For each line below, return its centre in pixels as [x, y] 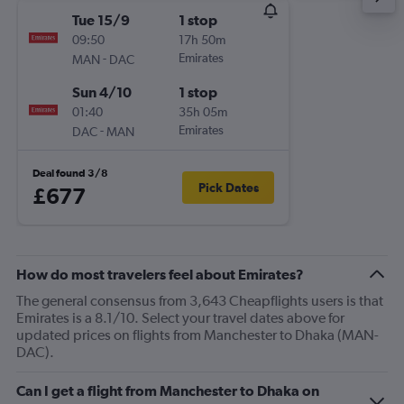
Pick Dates [228, 188]
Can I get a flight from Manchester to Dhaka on [168, 390]
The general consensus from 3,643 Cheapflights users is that [200, 301]
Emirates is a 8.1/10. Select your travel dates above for [180, 318]
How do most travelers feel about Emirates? [160, 274]
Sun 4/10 [102, 92]
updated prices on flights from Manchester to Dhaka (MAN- [197, 335]
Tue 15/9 [101, 20]
